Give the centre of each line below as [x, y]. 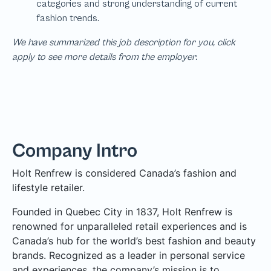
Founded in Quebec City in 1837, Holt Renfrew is [122, 211]
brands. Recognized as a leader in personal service [129, 255]
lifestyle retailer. [48, 187]
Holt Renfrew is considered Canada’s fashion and [124, 173]
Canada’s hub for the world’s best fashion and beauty [134, 240]
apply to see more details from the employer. [105, 57]
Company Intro [75, 151]
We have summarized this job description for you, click [124, 42]
